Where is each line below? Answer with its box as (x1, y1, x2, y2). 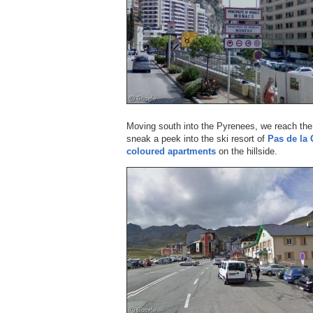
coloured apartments (126, 145, 216, 156)
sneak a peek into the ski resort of (126, 133, 268, 144)
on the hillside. (216, 145, 277, 156)
